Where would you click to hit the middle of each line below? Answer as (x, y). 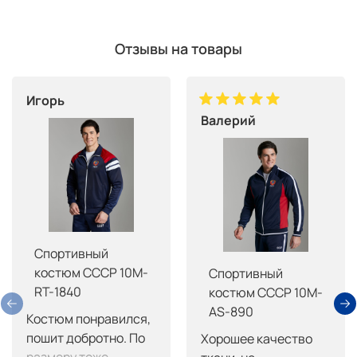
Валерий (228, 120)
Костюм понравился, (88, 318)
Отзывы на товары (178, 48)
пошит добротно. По (86, 337)
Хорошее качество (257, 338)
